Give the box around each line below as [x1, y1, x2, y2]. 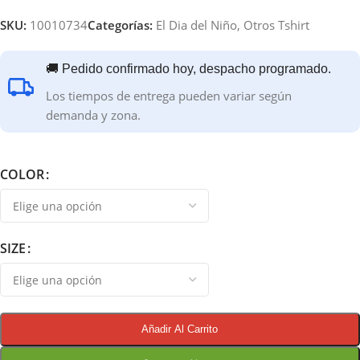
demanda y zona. [46, 106, 141, 123]
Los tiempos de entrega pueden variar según [46, 87, 292, 104]
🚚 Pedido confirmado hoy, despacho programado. [46, 61, 331, 76]
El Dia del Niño [156, 16, 237, 33]
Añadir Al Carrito [141, 322, 219, 335]
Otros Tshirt [243, 16, 309, 33]
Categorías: [88, 16, 153, 33]
